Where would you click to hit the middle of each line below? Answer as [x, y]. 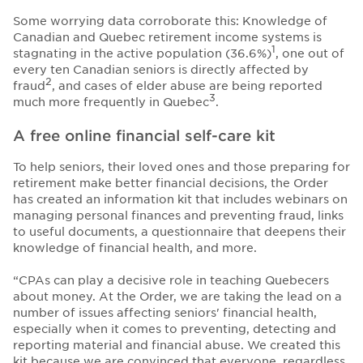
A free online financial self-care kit [144, 136]
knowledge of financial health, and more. [135, 248]
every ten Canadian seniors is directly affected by [161, 70]
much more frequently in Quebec [111, 102]
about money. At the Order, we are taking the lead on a [177, 297]
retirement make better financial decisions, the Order [171, 184]
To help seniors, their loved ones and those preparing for [181, 167]
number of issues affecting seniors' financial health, [165, 313]
